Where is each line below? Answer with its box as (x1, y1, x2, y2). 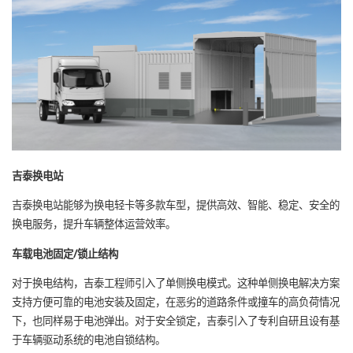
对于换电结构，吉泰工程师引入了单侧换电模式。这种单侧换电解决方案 (12, 277, 340, 290)
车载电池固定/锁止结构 (12, 247, 118, 260)
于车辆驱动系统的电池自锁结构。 (12, 334, 165, 347)
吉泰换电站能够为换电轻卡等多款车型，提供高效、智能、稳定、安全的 (12, 199, 340, 212)
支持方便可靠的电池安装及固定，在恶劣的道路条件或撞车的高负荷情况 (12, 296, 340, 309)
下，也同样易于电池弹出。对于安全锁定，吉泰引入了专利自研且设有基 (12, 315, 340, 328)
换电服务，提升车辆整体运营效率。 (12, 218, 176, 231)
